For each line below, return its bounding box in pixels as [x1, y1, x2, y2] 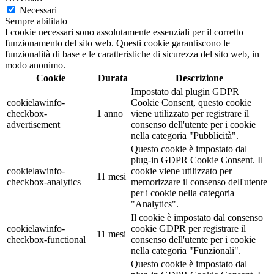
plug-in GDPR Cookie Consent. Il [131, 154, 263, 165]
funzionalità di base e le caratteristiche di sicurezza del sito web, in [5, 48, 259, 59]
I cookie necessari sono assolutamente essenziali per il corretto [5, 26, 243, 37]
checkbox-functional [7, 234, 86, 245]
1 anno [97, 108, 123, 119]
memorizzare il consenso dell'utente [131, 176, 267, 187]
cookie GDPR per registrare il [131, 223, 246, 234]
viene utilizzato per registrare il [131, 108, 249, 119]
